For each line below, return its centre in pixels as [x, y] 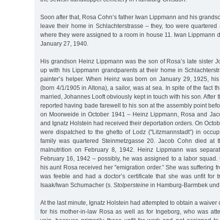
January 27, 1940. [64, 43]
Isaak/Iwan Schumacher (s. [77, 185]
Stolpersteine [131, 185]
